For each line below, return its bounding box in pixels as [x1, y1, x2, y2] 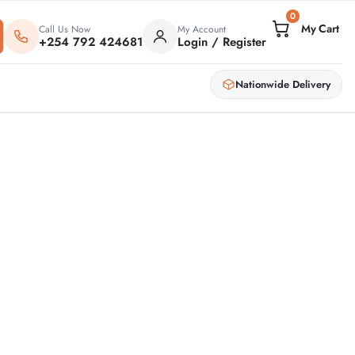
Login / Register [177, 32, 266, 51]
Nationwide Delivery [235, 76, 330, 92]
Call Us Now [38, 21, 90, 36]
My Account [177, 21, 226, 36]
